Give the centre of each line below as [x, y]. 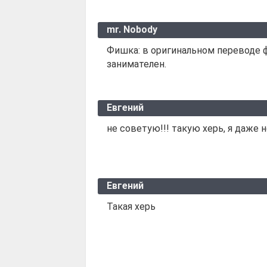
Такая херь [131, 206]
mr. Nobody [132, 29]
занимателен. [136, 64]
